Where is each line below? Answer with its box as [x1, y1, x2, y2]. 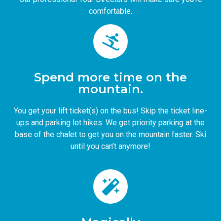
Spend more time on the [34, 70, 187, 85]
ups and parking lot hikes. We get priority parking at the [16, 118, 205, 128]
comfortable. [89, 6, 132, 16]
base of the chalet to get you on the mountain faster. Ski [15, 130, 206, 140]
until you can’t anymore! [71, 142, 150, 151]
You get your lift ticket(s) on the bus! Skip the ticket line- [14, 106, 207, 116]
